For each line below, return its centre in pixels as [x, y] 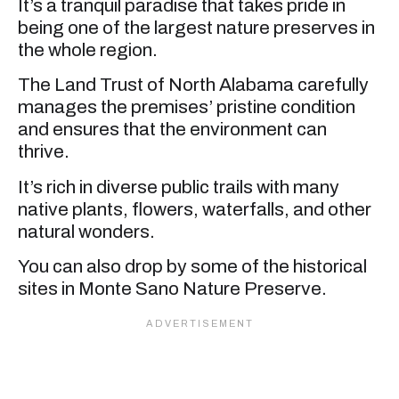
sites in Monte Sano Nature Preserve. [172, 289]
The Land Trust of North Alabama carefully [193, 85]
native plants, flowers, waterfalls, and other [195, 209]
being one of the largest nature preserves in [196, 27]
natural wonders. [86, 231]
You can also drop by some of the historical [192, 267]
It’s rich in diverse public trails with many [179, 187]
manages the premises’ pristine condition [187, 107]
